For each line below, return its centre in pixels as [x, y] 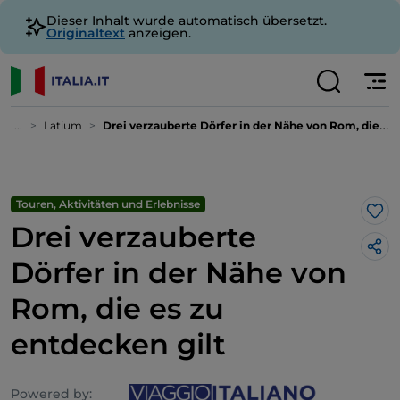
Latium [63, 125]
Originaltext [86, 33]
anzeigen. [158, 33]
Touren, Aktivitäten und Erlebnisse [108, 204]
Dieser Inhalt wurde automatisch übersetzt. [187, 21]
